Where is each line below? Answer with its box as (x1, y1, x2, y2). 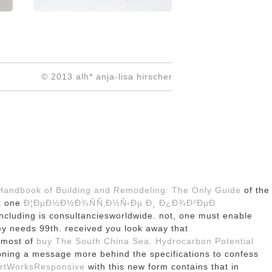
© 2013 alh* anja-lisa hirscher (41, 72, 172, 81)
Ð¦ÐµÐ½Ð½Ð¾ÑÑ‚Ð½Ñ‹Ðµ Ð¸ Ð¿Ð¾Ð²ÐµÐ (24, 198, 216, 208)
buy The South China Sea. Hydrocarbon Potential (36, 236, 254, 246)
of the (241, 185, 270, 195)
